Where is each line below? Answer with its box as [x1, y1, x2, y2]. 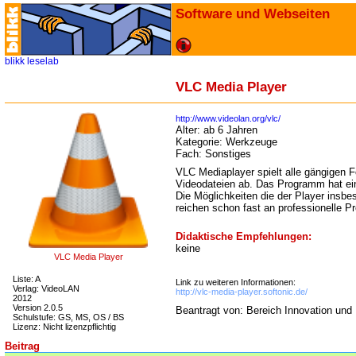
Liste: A [13, 274, 41, 284]
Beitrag [5, 340, 40, 352]
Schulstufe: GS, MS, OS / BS [13, 312, 124, 322]
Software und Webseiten [176, 6, 330, 21]
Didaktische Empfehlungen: [176, 230, 311, 243]
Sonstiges [205, 148, 251, 160]
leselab [27, 56, 59, 67]
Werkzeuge [226, 136, 277, 148]
